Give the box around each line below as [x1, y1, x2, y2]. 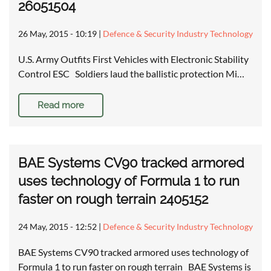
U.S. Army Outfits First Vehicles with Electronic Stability [18, 53, 249, 65]
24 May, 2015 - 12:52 [18, 221, 97, 232]
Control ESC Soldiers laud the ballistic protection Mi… [18, 68, 244, 80]
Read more [38, 100, 84, 111]
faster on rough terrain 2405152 [18, 191, 208, 207]
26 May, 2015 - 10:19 [18, 28, 97, 39]
